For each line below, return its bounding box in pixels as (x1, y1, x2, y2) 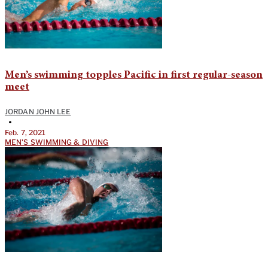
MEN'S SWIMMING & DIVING (5, 137, 109, 147)
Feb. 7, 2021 (5, 127, 46, 137)
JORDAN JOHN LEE (5, 106, 71, 116)
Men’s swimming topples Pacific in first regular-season (5, 69, 263, 81)
